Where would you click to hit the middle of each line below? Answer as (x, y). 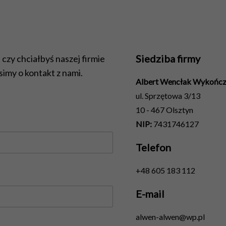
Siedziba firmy (168, 59)
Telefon (153, 147)
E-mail (150, 194)
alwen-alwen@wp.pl (170, 217)
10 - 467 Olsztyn (164, 110)
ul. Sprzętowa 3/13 (168, 96)
